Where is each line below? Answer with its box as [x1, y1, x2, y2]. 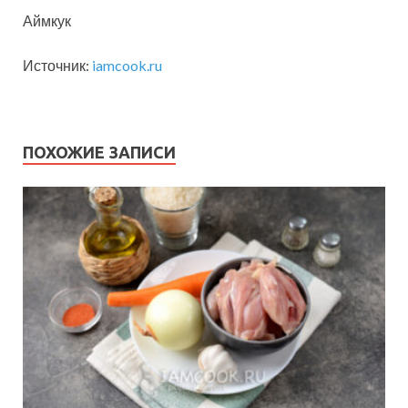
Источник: [23, 56, 92, 75]
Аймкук [23, 12, 71, 30]
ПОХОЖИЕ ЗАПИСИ [23, 143, 176, 162]
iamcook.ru [92, 56, 162, 75]
